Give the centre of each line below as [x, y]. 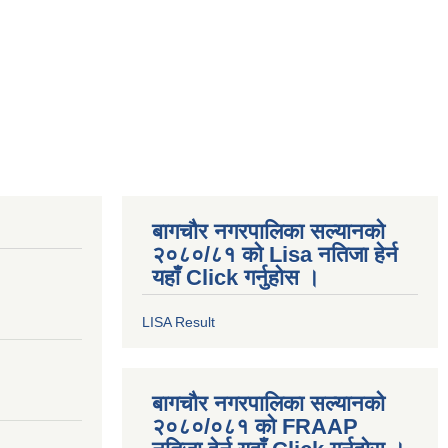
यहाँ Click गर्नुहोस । [236, 277]
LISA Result [178, 322]
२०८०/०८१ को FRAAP [255, 426]
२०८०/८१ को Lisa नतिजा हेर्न [275, 254]
